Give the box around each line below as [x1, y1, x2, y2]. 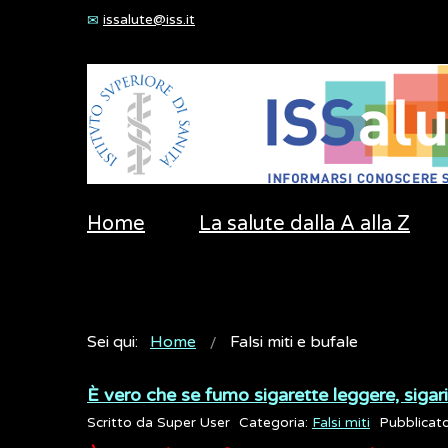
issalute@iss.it [103, 11, 195, 28]
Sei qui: [87, 332, 146, 352]
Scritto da [87, 415, 157, 431]
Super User [157, 415, 230, 431]
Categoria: [239, 415, 312, 431]
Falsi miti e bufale [230, 332, 358, 352]
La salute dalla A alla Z [199, 212, 410, 236]
